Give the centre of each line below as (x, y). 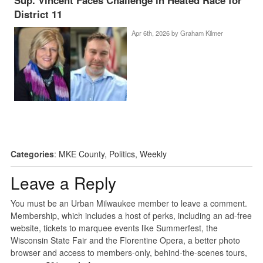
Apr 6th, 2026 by (156, 33)
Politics (122, 154)
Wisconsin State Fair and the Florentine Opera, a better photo (125, 240)
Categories (32, 154)
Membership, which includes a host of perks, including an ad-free (131, 216)
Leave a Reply (63, 183)
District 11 (38, 14)
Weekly (153, 154)
